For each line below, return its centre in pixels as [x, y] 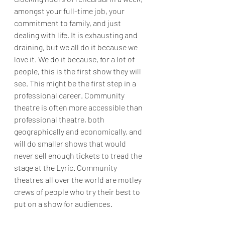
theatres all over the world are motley [79, 180]
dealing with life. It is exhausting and [77, 35]
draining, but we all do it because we [77, 47]
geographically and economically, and [79, 131]
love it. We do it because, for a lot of [75, 59]
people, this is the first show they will [78, 71]
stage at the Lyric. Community [66, 167]
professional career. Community [70, 95]
